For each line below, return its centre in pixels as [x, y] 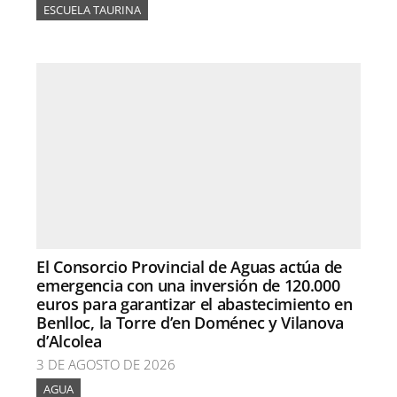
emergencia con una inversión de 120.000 [188, 285]
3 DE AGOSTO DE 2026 [106, 364]
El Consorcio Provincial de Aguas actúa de [189, 267]
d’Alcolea [69, 341]
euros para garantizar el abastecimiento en [195, 304]
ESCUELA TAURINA [93, 10]
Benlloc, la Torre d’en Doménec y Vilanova [190, 323]
